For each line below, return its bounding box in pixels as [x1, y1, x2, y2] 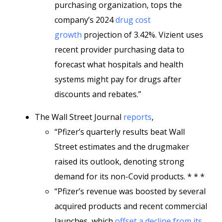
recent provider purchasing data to [55, 44, 184, 55]
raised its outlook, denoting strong [55, 156, 184, 167]
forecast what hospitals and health [55, 59, 183, 70]
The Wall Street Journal [35, 111, 123, 122]
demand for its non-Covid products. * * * [55, 171, 205, 182]
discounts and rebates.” [55, 89, 141, 100]
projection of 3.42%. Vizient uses [82, 29, 203, 40]
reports [123, 111, 152, 122]
